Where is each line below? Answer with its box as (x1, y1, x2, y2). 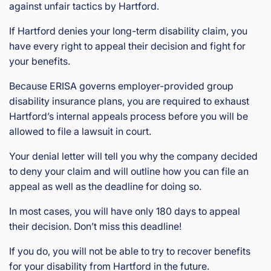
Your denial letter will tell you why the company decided (9, 149, 258, 162)
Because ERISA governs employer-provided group (9, 79, 233, 92)
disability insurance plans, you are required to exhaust (9, 94, 249, 107)
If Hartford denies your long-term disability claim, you (9, 24, 247, 37)
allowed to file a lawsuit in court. (9, 125, 151, 137)
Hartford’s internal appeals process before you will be (9, 109, 248, 122)
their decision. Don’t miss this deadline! (9, 220, 181, 232)
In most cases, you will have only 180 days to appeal (9, 204, 240, 217)
